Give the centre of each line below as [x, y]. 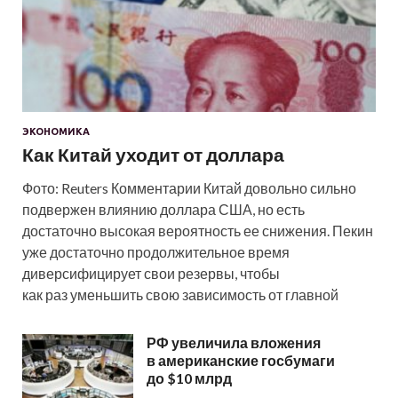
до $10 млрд [189, 378]
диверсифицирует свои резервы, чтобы [151, 274]
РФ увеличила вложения [234, 343]
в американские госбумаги [241, 361]
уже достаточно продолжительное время [156, 252]
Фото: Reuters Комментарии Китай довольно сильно [189, 188]
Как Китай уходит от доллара [153, 155]
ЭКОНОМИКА [56, 132]
